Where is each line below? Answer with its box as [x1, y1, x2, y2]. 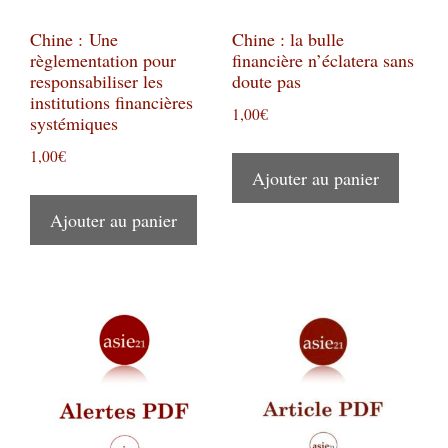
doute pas [231, 69, 301, 94]
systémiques [30, 111, 118, 136]
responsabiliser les [30, 69, 163, 94]
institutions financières [30, 90, 193, 115]
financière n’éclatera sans [231, 48, 414, 73]
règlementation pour [30, 48, 176, 73]
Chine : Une [30, 27, 118, 52]
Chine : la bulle [231, 27, 344, 52]
